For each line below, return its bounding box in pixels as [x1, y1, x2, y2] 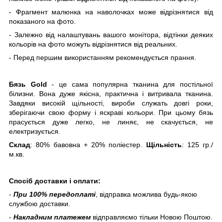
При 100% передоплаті [13, 190, 96, 198]
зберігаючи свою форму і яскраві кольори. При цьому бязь [9, 108, 213, 116]
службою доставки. [9, 199, 70, 208]
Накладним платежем [13, 213, 91, 221]
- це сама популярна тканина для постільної [47, 80, 213, 88]
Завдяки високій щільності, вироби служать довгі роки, [9, 99, 213, 107]
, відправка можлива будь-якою [96, 190, 197, 198]
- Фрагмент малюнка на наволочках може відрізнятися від [9, 7, 213, 16]
